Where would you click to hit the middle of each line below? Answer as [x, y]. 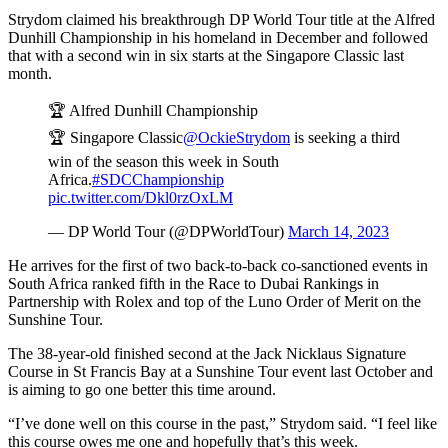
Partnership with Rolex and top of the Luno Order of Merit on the [214, 301]
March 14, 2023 [338, 231]
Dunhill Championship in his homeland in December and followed [218, 37]
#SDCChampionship [158, 179]
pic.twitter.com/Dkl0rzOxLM [140, 197]
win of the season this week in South [163, 161]
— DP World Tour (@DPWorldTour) [168, 231]
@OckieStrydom [236, 137]
